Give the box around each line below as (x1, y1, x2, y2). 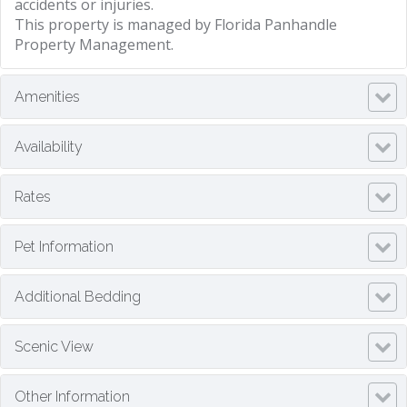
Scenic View (15, 338, 94, 356)
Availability (15, 138, 83, 156)
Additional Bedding (15, 288, 141, 306)
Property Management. (15, 35, 174, 55)
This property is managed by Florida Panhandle (15, 15, 337, 35)
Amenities (15, 88, 80, 106)
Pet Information (15, 238, 114, 256)
